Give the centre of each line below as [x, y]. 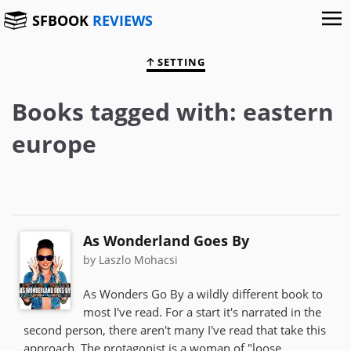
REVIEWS [123, 20]
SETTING [179, 62]
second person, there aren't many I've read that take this [175, 329]
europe [54, 143]
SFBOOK [62, 20]
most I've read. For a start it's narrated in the [202, 311]
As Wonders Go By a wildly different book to [203, 293]
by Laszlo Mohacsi [130, 259]
